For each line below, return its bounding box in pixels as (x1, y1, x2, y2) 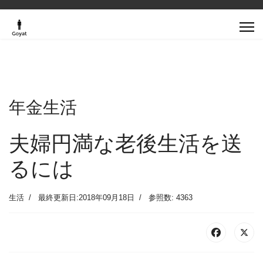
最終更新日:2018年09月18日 (38, 193, 134, 202)
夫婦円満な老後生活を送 (9, 131, 242, 156)
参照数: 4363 (149, 193, 193, 202)
